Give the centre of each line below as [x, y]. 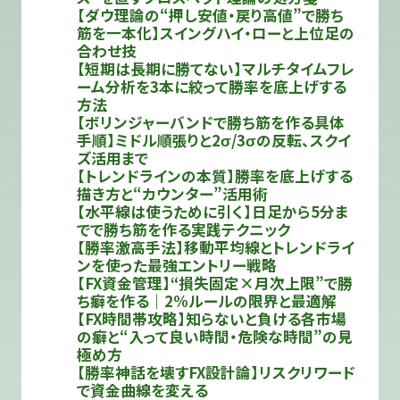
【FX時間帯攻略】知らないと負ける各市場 [212, 319]
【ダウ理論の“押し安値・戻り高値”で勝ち [211, 16]
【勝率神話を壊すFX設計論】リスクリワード [217, 373]
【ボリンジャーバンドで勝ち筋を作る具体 [211, 123]
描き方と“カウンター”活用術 [173, 194]
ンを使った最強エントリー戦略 [177, 266]
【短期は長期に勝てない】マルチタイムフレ [216, 69]
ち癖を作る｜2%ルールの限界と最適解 [207, 301]
